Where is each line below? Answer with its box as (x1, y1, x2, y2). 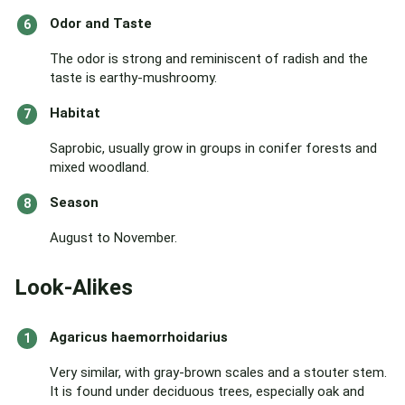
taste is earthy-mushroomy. (50, 70, 217, 86)
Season (50, 194, 99, 211)
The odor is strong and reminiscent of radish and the (50, 51, 368, 67)
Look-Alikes (14, 275, 133, 300)
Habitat (50, 105, 100, 121)
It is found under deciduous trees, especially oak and (50, 383, 364, 400)
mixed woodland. (50, 159, 149, 175)
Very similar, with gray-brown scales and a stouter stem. (50, 364, 387, 381)
